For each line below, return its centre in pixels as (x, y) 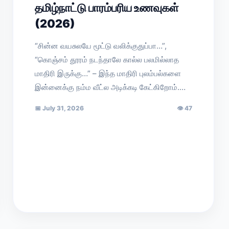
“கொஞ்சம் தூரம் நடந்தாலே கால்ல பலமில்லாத (107, 60)
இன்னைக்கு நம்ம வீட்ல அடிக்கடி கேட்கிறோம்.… (110, 87)
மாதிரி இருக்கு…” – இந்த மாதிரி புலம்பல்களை (108, 73)
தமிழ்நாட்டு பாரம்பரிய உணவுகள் (107, 8)
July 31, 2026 (63, 108)
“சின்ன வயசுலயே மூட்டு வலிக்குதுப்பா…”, (101, 46)
